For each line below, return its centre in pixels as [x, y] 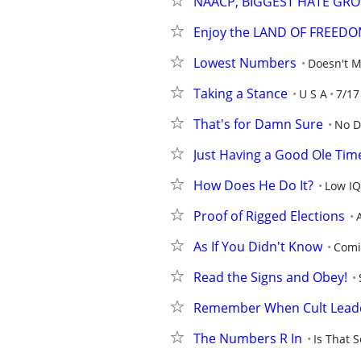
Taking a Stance [241, 93]
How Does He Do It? [253, 185]
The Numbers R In [248, 338]
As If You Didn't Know [258, 247]
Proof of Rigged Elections [269, 216]
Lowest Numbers [245, 63]
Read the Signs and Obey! [270, 277]
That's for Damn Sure [258, 124]
